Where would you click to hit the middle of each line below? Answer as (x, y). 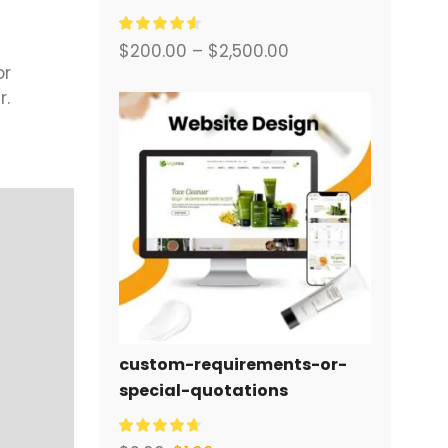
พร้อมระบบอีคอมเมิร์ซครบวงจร (229, 15)
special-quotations (203, 391)
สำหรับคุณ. (158, 41)
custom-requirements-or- (232, 365)
